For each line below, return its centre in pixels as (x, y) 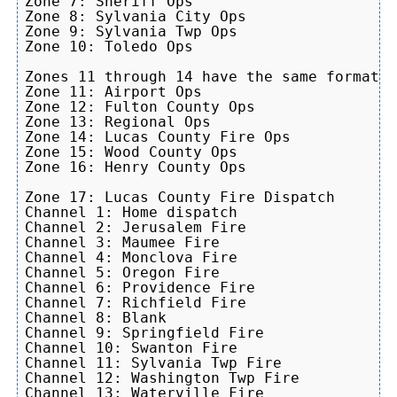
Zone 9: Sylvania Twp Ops (131, 31)
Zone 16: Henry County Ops (136, 167)
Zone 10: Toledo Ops (109, 46)
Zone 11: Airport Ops (113, 91)
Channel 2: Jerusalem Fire (136, 227)
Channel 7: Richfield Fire (136, 302)
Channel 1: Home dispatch (131, 212)
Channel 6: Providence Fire (140, 287)
